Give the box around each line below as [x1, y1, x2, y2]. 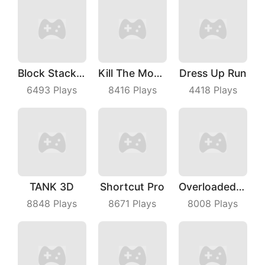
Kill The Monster [153, 67, 162, 80]
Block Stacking [76, 67, 85, 80]
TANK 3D [30, 180, 75, 193]
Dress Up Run [179, 67, 247, 80]
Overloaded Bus [235, 180, 244, 193]
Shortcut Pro [100, 180, 165, 193]
